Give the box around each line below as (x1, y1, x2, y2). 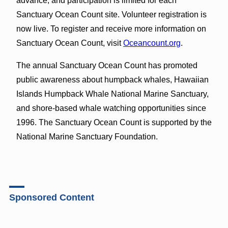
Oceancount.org (123, 38, 181, 47)
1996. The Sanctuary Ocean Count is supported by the (16, 118, 212, 127)
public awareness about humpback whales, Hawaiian (16, 75, 209, 84)
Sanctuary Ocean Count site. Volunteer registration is (16, 10, 207, 19)
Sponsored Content (9, 192, 94, 203)
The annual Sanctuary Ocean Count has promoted (16, 61, 197, 70)
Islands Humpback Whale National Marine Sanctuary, (16, 89, 209, 98)
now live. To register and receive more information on (16, 24, 206, 33)
